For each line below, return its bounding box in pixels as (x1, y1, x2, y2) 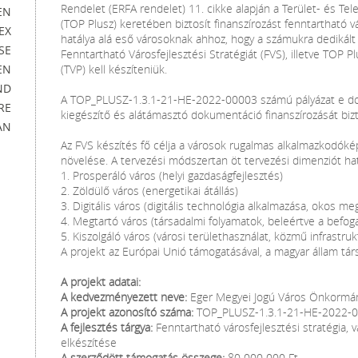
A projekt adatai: (61, 274, 141, 289)
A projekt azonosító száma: (61, 304, 193, 320)
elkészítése (61, 335, 117, 350)
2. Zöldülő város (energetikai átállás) (61, 183, 238, 198)
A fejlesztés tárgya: (61, 320, 153, 335)
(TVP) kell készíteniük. (61, 62, 167, 77)
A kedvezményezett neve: (61, 289, 187, 304)
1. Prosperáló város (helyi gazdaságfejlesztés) (61, 168, 283, 183)
